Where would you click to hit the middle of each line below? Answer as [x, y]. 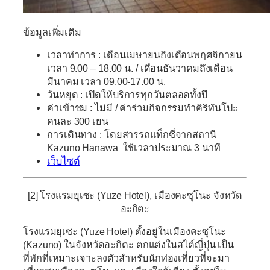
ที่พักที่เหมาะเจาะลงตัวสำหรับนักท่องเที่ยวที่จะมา [126, 258]
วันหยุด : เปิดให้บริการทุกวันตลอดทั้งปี [127, 95]
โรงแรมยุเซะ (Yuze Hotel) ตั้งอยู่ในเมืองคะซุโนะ [124, 231]
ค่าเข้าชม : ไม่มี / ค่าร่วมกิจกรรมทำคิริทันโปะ [143, 108]
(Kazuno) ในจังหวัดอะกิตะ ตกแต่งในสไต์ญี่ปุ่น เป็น [129, 244]
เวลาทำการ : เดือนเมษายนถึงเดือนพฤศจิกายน [145, 55]
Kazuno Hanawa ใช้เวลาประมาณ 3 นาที [134, 148]
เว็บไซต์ [64, 161]
